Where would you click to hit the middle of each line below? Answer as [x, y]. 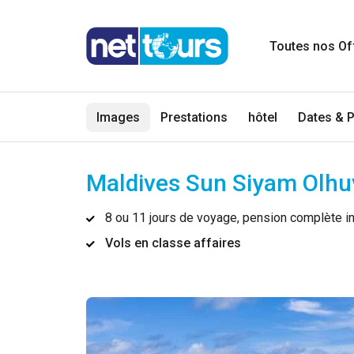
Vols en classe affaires [173, 243]
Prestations [194, 117]
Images [119, 117]
